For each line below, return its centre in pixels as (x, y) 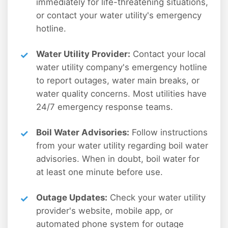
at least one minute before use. (99, 172)
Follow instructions (168, 133)
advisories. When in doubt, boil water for (118, 159)
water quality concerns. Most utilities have (121, 94)
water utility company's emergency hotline (122, 67)
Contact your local (168, 54)
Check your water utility (156, 198)
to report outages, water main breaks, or (118, 81)
